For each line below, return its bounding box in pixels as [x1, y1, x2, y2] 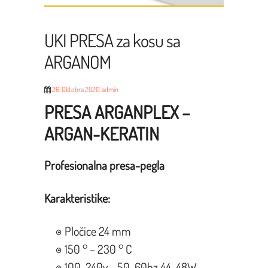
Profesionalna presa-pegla [44, 157, 165, 173]
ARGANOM [44, 50, 111, 73]
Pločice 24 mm [64, 223, 131, 239]
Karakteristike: [44, 190, 112, 206]
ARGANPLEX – [94, 100, 190, 123]
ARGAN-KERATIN [44, 121, 163, 145]
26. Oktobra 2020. [51, 84, 100, 94]
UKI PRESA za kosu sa [44, 28, 180, 51]
